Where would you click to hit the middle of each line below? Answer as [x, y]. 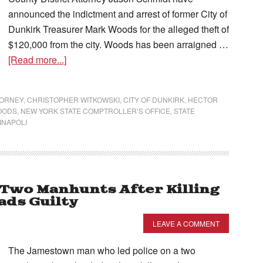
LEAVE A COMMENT [186, 223]
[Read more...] [37, 60]
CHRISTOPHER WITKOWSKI [73, 100]
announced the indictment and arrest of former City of [118, 14]
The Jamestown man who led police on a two [102, 250]
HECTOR [203, 100]
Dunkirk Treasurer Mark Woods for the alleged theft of [119, 29]
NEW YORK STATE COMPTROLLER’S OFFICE [95, 111]
